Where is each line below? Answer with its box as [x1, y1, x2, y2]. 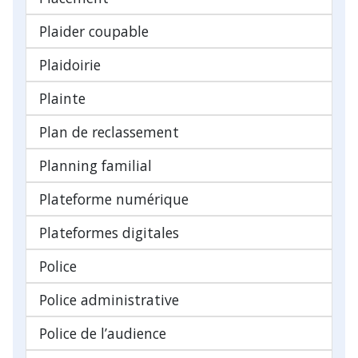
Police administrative [39, 289, 179, 309]
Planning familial [39, 155, 152, 175]
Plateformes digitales [39, 222, 179, 242]
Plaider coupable [39, 21, 149, 41]
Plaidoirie [39, 54, 101, 74]
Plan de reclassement [39, 121, 179, 141]
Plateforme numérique [39, 189, 189, 209]
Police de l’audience [39, 323, 166, 343]
